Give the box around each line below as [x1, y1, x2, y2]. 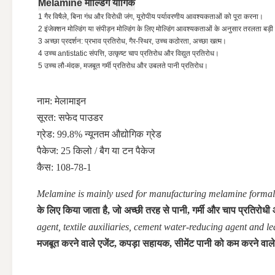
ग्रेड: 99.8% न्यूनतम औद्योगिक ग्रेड [37, 129, 161, 139]
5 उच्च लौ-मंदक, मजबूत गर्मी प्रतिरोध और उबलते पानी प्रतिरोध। [38, 61, 208, 70]
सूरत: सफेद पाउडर [37, 112, 103, 123]
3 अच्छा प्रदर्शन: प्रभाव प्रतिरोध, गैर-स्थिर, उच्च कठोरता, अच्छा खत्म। [38, 37, 227, 45]
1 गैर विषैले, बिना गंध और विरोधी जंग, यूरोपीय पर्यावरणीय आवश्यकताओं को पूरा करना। [38, 12, 263, 21]
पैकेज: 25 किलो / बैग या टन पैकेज [37, 145, 155, 156]
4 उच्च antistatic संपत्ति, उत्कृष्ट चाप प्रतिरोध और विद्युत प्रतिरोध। [38, 49, 219, 58]
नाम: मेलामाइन [37, 96, 86, 106]
